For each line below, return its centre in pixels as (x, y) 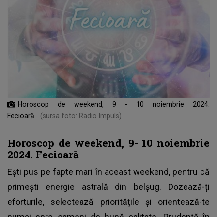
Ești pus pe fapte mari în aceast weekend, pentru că (108, 171)
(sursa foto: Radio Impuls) (81, 116)
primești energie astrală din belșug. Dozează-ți (108, 186)
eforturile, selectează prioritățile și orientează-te (108, 201)
